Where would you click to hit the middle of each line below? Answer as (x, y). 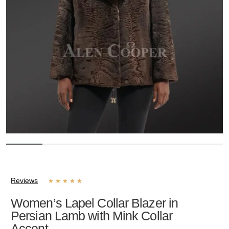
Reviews (24, 181)
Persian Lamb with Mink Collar (91, 216)
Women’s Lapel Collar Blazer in (95, 203)
